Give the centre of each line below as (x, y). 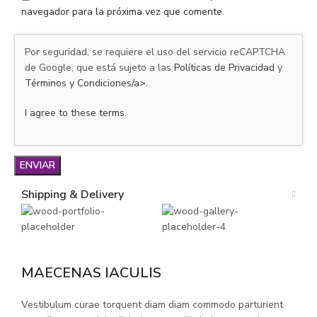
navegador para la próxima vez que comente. (123, 11)
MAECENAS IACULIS (91, 272)
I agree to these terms (75, 113)
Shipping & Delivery (73, 194)
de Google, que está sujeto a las (99, 67)
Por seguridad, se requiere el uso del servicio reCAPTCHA (155, 52)
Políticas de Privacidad (224, 67)
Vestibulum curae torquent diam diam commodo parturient (152, 304)
